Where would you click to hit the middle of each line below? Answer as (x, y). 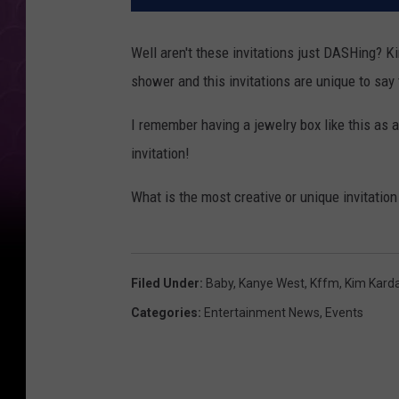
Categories (164, 313)
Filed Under (165, 284)
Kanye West (272, 284)
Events (344, 313)
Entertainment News (262, 313)
